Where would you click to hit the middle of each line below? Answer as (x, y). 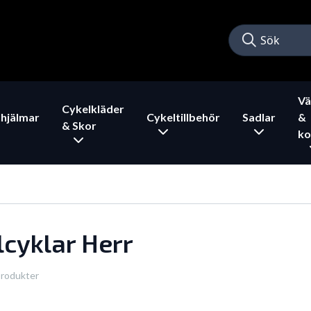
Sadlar (259, 117)
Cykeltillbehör (183, 117)
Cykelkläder (93, 108)
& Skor (79, 125)
